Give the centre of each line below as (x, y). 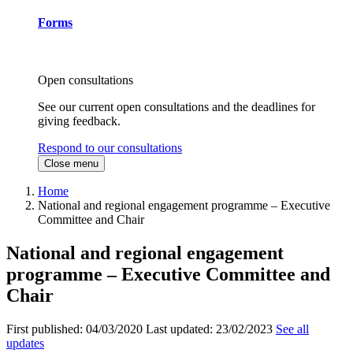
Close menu (71, 164)
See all (292, 329)
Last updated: (181, 329)
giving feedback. (79, 121)
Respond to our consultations (110, 148)
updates (25, 344)
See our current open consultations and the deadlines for (176, 107)
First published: (46, 329)
